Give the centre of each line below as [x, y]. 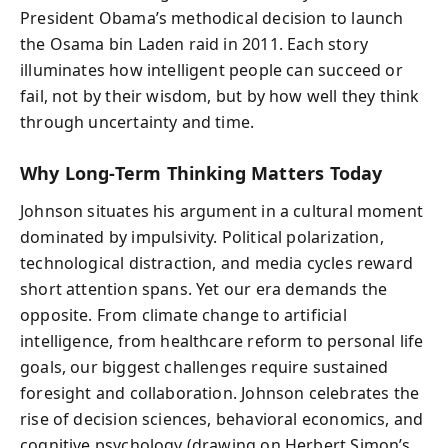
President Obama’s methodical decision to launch [212, 17]
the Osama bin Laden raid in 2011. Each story [194, 43]
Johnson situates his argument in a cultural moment [221, 211]
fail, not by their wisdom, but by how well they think [220, 95]
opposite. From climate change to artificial [183, 315]
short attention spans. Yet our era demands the [204, 289]
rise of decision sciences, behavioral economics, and [222, 419]
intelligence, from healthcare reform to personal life [222, 341]
